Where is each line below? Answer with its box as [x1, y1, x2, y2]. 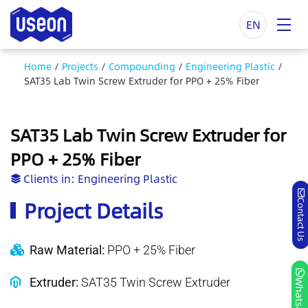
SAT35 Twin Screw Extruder [78, 275, 230, 290]
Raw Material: [29, 243, 104, 258]
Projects [62, 58, 98, 74]
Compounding [109, 58, 175, 74]
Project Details [24, 194, 163, 227]
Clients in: [23, 170, 75, 188]
